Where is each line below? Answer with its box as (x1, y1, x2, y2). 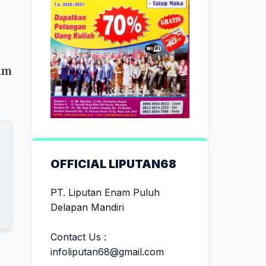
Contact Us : (50, 230, 106, 243)
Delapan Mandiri (50, 201, 124, 213)
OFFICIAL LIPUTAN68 (50, 156, 176, 171)
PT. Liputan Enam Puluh (50, 186, 160, 198)
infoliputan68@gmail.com (50, 245, 164, 258)
